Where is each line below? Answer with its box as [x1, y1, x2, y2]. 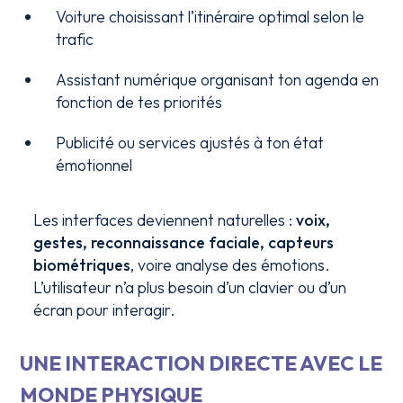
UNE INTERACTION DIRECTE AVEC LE [20, 351, 383, 376]
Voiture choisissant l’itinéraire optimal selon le [56, 6, 365, 27]
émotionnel [56, 155, 133, 175]
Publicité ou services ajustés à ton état [56, 132, 325, 153]
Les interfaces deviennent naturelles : [33, 210, 297, 230]
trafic [56, 29, 94, 49]
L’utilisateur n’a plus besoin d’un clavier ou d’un [33, 277, 347, 298]
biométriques [33, 255, 131, 275]
